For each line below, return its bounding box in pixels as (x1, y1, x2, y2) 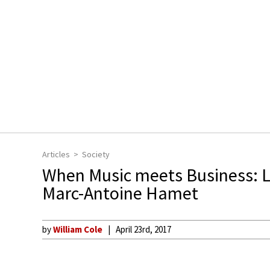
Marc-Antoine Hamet (42, 181, 198, 204)
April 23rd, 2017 (116, 224, 171, 235)
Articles (42, 149, 70, 160)
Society (82, 149, 110, 160)
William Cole (53, 224, 102, 235)
